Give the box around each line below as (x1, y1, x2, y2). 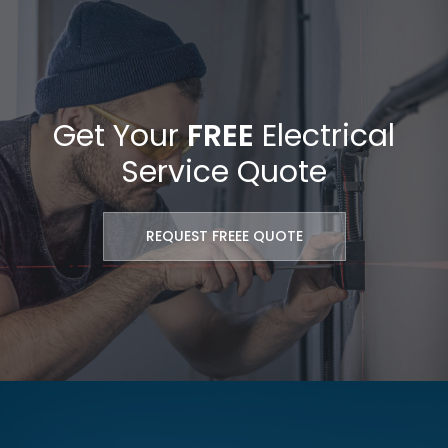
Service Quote (121, 150, 327, 193)
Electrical (254, 114, 395, 157)
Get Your (53, 114, 187, 157)
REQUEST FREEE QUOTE (145, 225, 303, 246)
